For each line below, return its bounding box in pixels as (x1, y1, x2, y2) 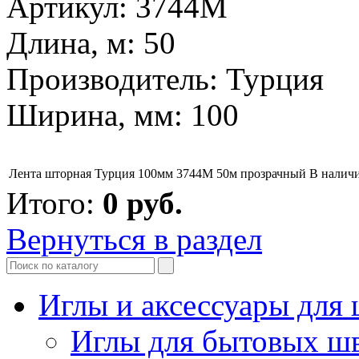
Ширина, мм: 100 (6, 97, 239, 132)
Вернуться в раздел (6, 221, 262, 256)
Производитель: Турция (6, 61, 324, 96)
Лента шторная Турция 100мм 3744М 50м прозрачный (9, 166, 306, 180)
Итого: (6, 185, 103, 220)
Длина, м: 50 (6, 25, 175, 60)
